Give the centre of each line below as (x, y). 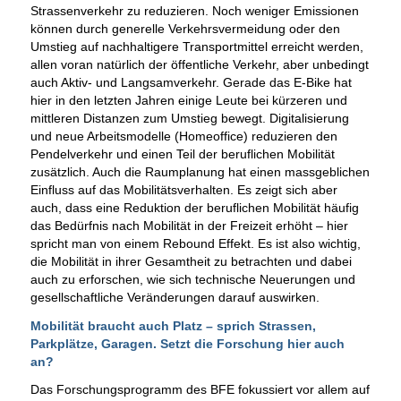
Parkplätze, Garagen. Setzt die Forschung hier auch (187, 343)
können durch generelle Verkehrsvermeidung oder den (185, 28)
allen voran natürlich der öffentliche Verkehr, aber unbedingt (199, 64)
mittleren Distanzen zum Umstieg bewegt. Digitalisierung (189, 118)
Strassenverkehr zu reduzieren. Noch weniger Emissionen (194, 10)
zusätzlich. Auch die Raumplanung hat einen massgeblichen (200, 171)
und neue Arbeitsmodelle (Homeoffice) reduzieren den (183, 136)
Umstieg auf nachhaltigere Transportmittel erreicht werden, (196, 46)
